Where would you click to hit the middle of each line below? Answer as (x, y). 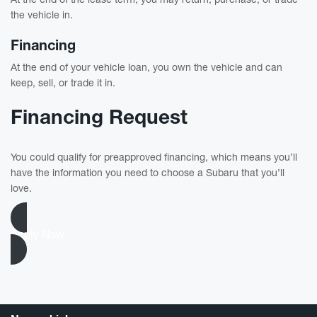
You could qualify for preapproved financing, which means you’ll (154, 156)
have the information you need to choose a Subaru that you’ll (148, 172)
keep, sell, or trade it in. (63, 82)
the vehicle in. (42, 14)
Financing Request (99, 116)
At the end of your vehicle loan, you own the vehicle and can (146, 67)
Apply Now (38, 234)
